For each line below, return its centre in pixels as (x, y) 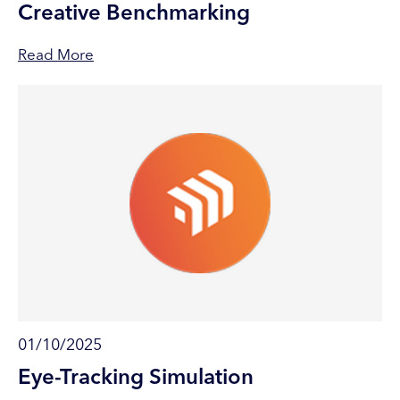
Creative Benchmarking (134, 14)
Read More (56, 55)
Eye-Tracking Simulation (136, 379)
